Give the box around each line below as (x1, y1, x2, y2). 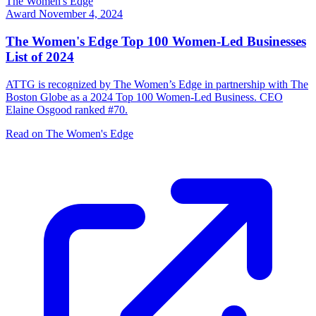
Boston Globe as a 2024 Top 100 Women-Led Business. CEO (6, 90, 283, 103)
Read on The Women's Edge (6, 127, 133, 140)
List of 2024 (6, 49, 74, 64)
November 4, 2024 (39, 8, 123, 20)
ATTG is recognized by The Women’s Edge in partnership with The (6, 78, 308, 90)
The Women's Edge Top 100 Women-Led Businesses (6, 33, 306, 49)
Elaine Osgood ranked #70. (6, 103, 128, 116)
